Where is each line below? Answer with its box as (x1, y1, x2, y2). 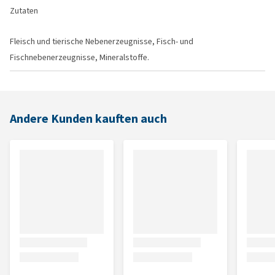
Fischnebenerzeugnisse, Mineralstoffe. (10, 52, 149, 63)
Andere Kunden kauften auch (10, 110, 167, 127)
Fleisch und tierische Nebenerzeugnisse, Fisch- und (10, 36, 193, 47)
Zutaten (10, 5, 38, 17)
